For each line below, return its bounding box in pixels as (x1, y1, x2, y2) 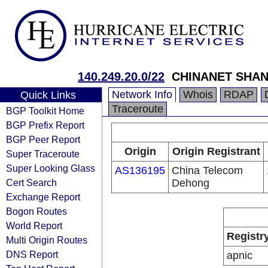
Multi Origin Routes (6, 234, 87, 245)
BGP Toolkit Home (6, 105, 84, 116)
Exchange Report (6, 191, 80, 202)
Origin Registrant (172, 145, 260, 157)
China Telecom (172, 165, 243, 176)
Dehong (172, 177, 209, 189)
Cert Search (6, 177, 57, 188)
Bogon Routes (6, 206, 67, 217)
